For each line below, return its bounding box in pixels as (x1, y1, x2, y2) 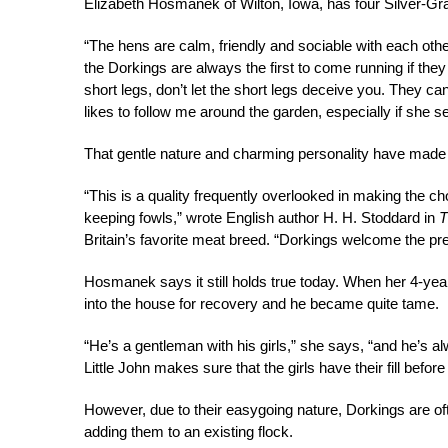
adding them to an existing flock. (84, 423, 293, 440)
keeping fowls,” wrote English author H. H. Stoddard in (84, 209, 439, 226)
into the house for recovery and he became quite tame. (84, 295, 439, 312)
